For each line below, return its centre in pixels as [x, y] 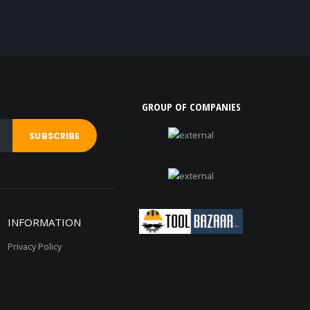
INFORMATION [44, 222]
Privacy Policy [34, 247]
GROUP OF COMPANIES [191, 107]
